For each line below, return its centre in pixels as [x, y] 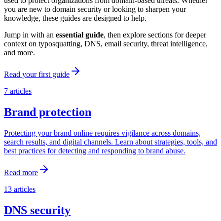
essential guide [80, 35]
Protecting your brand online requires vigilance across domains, [102, 133]
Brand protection [48, 112]
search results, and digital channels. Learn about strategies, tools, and [110, 142]
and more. [19, 52]
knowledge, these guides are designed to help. [75, 18]
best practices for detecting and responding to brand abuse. [95, 150]
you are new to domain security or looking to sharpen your [95, 9]
